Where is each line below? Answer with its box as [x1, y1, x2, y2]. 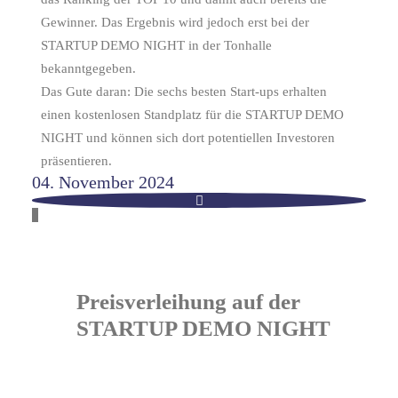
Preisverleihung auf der [76, 290, 300, 314]
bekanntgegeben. [41, 61, 136, 76]
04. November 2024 [32, 172, 174, 193]
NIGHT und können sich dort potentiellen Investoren [41, 131, 335, 146]
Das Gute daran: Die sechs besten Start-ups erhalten [41, 84, 327, 99]
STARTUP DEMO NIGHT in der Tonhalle [41, 38, 272, 53]
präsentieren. [41, 154, 112, 169]
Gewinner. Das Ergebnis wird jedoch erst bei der [41, 15, 309, 30]
